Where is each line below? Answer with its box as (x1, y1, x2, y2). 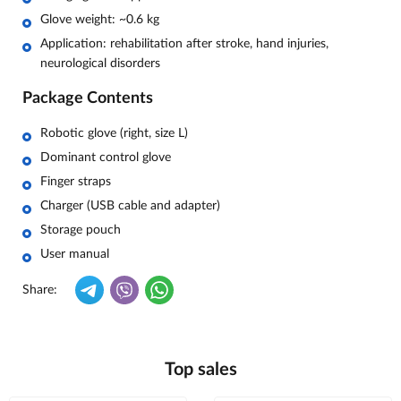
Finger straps (40, 175, 111, 188)
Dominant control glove (40, 150, 171, 164)
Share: (22, 283, 57, 296)
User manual (40, 247, 109, 260)
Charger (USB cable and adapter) (40, 199, 220, 212)
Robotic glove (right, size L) (40, 126, 188, 140)
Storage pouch (40, 223, 121, 236)
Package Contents (22, 90, 153, 107)
